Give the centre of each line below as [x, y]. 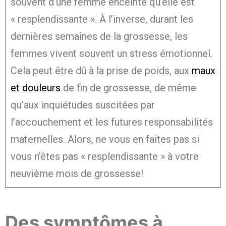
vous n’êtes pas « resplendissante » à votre [105, 157]
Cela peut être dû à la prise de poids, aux [101, 71]
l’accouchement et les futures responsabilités [112, 122]
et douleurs [36, 88]
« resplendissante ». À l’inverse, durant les [102, 19]
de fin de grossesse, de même [128, 88]
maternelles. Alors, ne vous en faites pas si [105, 139]
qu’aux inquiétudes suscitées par [83, 105]
